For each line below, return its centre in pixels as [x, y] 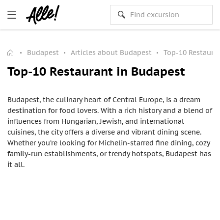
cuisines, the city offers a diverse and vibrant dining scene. [104, 132]
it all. [16, 165]
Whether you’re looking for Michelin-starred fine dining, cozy [109, 143]
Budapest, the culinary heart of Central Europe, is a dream [104, 100]
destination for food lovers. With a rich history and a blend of [110, 110]
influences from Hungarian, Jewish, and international [96, 121]
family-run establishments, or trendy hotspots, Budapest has [109, 154]
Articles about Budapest [111, 53]
